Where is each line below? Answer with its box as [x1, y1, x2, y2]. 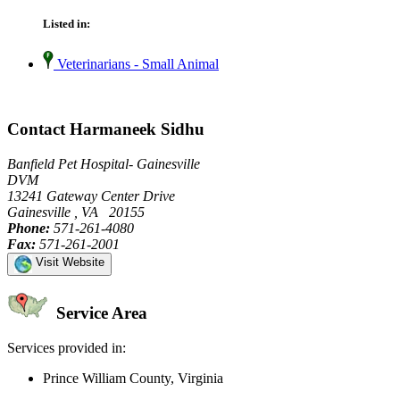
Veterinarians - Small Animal [54, 56, 219, 72]
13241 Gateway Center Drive [7, 187, 175, 204]
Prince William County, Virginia [43, 371, 223, 387]
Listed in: [43, 17, 90, 31]
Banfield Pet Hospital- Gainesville [7, 155, 200, 171]
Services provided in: [7, 340, 126, 356]
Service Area [52, 304, 147, 323]
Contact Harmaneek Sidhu [7, 119, 204, 138]
